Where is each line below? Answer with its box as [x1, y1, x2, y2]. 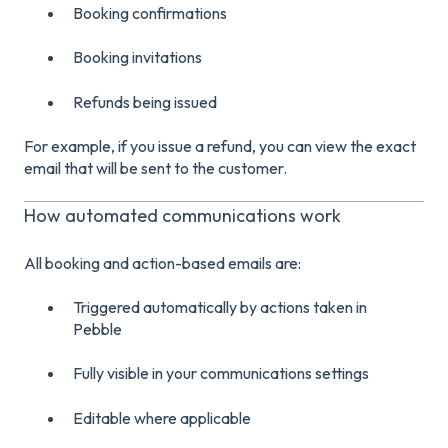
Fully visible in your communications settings [73, 363, 369, 384]
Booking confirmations [73, 2, 227, 23]
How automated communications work [24, 204, 341, 228]
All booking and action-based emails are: [24, 252, 301, 273]
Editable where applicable [73, 407, 251, 428]
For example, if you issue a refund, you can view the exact [24, 135, 416, 156]
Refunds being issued [73, 91, 217, 112]
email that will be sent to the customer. [24, 157, 287, 178]
